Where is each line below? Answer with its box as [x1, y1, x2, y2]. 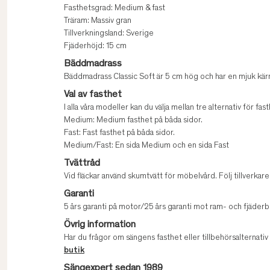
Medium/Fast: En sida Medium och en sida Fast [64, 142, 229, 151]
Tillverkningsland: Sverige [64, 30, 154, 39]
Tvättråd [64, 159, 100, 169]
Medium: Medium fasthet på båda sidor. [64, 116, 202, 125]
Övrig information [64, 220, 136, 230]
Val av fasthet [64, 90, 122, 100]
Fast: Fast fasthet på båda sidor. [64, 129, 175, 138]
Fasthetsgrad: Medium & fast [64, 4, 165, 13]
